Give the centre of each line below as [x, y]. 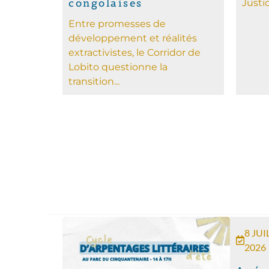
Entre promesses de [117, 23]
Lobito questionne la [118, 67]
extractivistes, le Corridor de [135, 52]
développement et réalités [133, 38]
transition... [94, 81]
